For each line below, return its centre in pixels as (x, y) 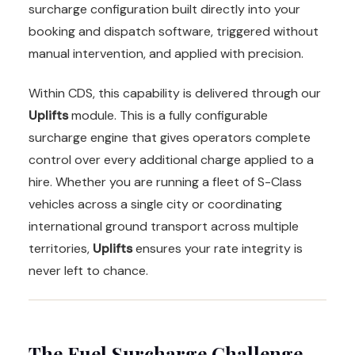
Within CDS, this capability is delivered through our (175, 94)
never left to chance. (88, 271)
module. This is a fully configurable (168, 116)
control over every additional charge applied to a (171, 160)
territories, (61, 249)
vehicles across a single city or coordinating (155, 204)
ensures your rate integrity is (218, 249)
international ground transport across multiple (164, 227)
